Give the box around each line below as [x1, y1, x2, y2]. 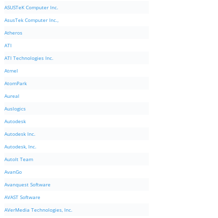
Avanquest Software [4, 181, 51, 188]
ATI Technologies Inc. [4, 54, 54, 62]
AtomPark [4, 80, 27, 87]
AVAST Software [4, 194, 40, 201]
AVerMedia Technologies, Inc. [4, 206, 73, 214]
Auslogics [4, 105, 26, 112]
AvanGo [4, 168, 22, 176]
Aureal [4, 92, 19, 100]
